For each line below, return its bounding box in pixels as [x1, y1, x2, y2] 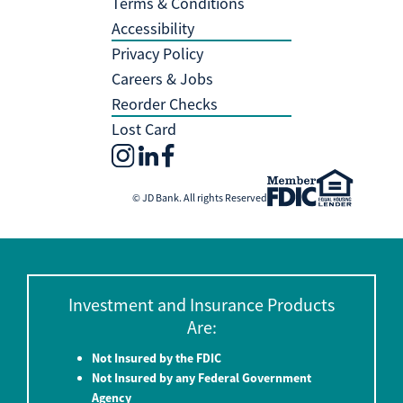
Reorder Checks [112, 94, 218, 114]
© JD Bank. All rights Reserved [132, 191, 267, 206]
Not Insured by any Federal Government [92, 370, 311, 387]
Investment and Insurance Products [68, 294, 335, 318]
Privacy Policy [112, 43, 203, 64]
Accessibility [112, 18, 194, 39]
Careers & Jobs [112, 68, 213, 89]
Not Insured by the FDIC [92, 350, 221, 367]
